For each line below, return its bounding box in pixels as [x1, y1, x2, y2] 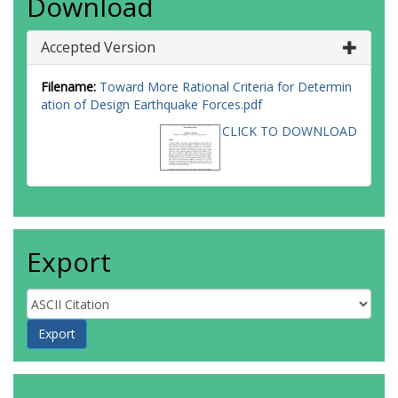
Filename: [41, 78, 96, 95]
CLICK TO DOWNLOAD [222, 123, 357, 139]
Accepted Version [41, 37, 155, 57]
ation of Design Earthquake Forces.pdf [41, 96, 262, 113]
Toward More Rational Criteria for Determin [99, 78, 352, 95]
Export [27, 243, 111, 280]
